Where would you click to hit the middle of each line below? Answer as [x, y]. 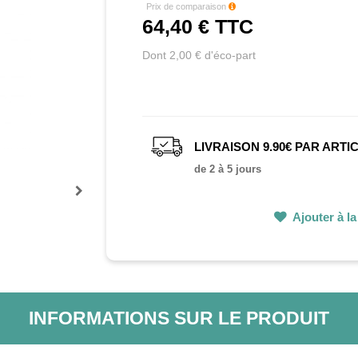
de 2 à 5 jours [228, 169]
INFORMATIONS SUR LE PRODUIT [179, 318]
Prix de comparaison [188, 7]
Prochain [98, 207]
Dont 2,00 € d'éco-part [199, 56]
